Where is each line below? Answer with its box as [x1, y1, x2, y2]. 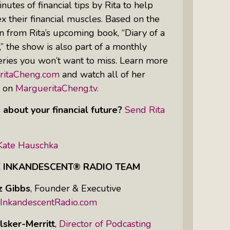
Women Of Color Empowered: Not [34, 30, 169, 41]
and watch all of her [60, 68, 145, 81]
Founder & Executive [34, 182, 121, 195]
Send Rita [125, 103, 165, 116]
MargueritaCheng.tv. [15, 82, 101, 94]
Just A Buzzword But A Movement [34, 42, 167, 53]
